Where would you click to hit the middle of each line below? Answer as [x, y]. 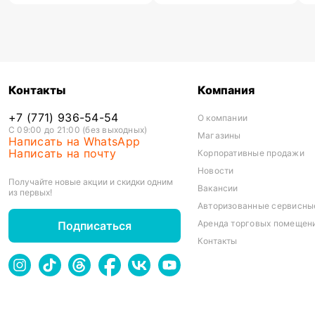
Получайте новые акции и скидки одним [91, 182]
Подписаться [94, 226]
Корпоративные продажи [251, 153]
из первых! [30, 192]
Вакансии [218, 188]
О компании [223, 118]
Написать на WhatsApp [75, 141]
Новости [216, 171]
